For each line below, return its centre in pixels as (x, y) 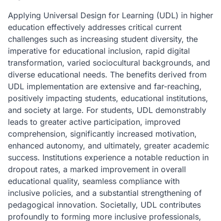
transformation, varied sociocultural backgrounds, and (109, 63)
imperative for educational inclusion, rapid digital (99, 51)
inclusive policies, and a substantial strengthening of (105, 193)
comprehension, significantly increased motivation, (102, 134)
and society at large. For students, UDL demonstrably (107, 110)
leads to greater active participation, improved (94, 122)
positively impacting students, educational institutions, (108, 98)
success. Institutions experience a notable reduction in (108, 157)
